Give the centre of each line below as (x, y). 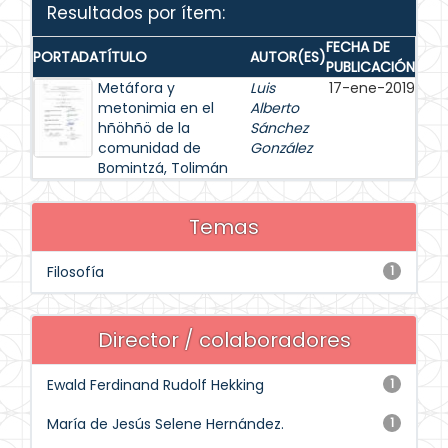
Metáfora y (136, 88)
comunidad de (149, 148)
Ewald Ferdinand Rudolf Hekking (155, 385)
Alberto (274, 108)
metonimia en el (156, 108)
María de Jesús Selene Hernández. (165, 424)
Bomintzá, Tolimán (163, 168)
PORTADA (65, 57)
